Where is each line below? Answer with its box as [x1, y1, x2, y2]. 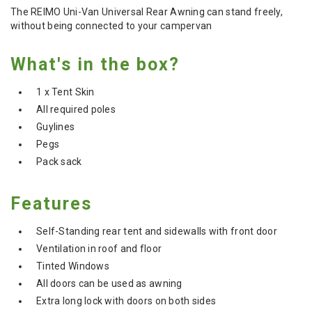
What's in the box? [10, 54, 180, 75]
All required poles [36, 104, 116, 116]
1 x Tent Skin [36, 86, 95, 98]
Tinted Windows [36, 260, 109, 272]
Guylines [36, 121, 75, 133]
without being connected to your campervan [10, 20, 212, 32]
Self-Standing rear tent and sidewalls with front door [36, 226, 277, 237]
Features [10, 194, 92, 214]
